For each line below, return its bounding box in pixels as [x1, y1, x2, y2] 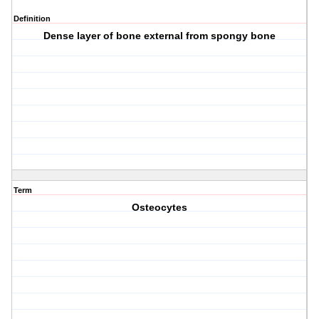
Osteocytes [132, 202, 188, 214]
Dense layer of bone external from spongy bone [43, 30, 276, 42]
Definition [14, 14, 51, 23]
